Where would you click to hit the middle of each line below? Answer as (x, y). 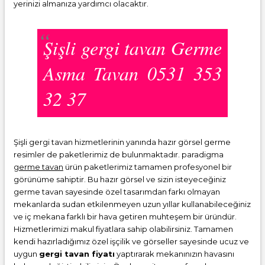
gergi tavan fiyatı (77, 253)
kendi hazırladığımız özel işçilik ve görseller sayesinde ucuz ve (131, 241)
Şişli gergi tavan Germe (132, 47)
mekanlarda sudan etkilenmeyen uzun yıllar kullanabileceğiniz (132, 204)
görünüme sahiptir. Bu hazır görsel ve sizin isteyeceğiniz (120, 179)
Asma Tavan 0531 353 (132, 73)
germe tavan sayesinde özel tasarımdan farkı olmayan (117, 191)
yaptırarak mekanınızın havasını (174, 253)
